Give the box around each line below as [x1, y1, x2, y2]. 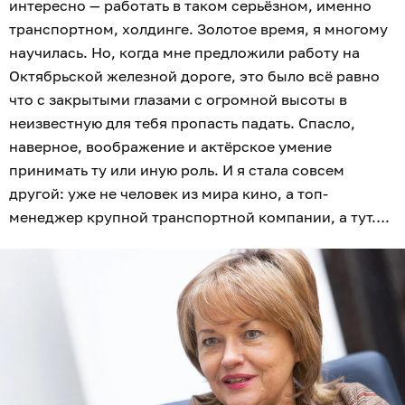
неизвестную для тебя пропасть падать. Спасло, [9, 114, 355, 133]
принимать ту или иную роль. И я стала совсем [9, 161, 344, 180]
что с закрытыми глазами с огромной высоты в [9, 90, 347, 109]
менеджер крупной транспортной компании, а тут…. [9, 208, 390, 227]
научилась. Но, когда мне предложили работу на [9, 43, 360, 62]
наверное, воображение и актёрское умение [9, 137, 332, 156]
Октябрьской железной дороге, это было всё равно [9, 67, 380, 86]
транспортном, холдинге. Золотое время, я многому [9, 20, 388, 39]
